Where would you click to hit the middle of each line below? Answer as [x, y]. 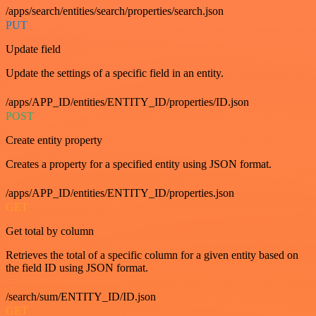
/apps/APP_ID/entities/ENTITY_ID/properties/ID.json [127, 102]
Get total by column [50, 231]
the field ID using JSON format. [77, 268]
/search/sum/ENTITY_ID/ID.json [81, 297]
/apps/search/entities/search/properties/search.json [115, 11]
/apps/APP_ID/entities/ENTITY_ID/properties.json [120, 193]
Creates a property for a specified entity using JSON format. [139, 164]
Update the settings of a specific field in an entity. [115, 73]
